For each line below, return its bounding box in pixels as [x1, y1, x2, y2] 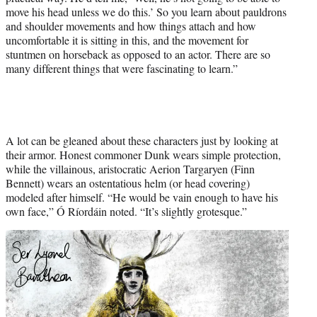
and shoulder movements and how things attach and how [6, 18, 256, 33]
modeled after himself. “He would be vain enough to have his [6, 189, 278, 204]
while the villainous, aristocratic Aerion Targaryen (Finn [6, 161, 255, 176]
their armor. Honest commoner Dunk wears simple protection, [6, 146, 281, 162]
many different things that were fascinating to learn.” [6, 60, 238, 76]
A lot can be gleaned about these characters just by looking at [6, 132, 278, 148]
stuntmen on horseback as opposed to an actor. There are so [6, 46, 270, 62]
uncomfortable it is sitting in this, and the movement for [6, 32, 248, 47]
